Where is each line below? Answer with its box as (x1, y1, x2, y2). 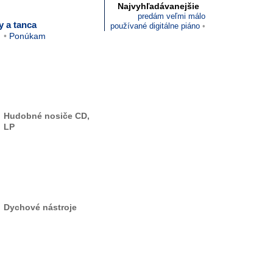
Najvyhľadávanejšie (118, 1, 199, 11)
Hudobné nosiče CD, (4, 111, 90, 121)
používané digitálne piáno (110, 21, 200, 30)
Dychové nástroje (4, 202, 77, 212)
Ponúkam (9, 31, 46, 41)
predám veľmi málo (138, 12, 205, 21)
